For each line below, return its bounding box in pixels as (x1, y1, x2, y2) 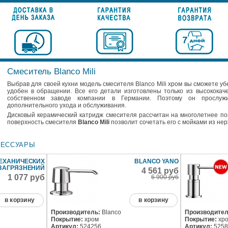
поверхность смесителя (7, 119, 78, 126)
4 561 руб (141, 166, 179, 175)
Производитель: (51, 209, 101, 216)
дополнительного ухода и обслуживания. (7, 102, 126, 109)
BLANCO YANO (134, 158, 179, 165)
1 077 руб (8, 173, 45, 182)
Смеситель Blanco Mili (7, 67, 96, 76)
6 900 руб (151, 174, 179, 181)
